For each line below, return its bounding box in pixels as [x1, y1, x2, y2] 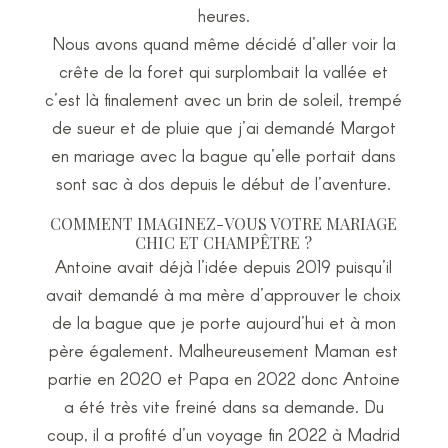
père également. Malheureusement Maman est [49, 340, 399, 360]
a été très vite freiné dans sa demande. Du [63, 396, 384, 416]
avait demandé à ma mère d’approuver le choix [46, 284, 402, 304]
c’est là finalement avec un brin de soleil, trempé [45, 89, 403, 109]
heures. [197, 5, 250, 25]
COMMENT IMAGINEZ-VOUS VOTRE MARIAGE [50, 213, 398, 234]
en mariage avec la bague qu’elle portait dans [51, 145, 397, 165]
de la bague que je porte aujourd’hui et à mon [51, 312, 396, 332]
